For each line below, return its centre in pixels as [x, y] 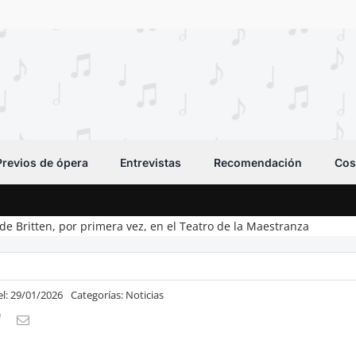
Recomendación [258, 162]
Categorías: [99, 295]
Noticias [145, 295]
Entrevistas [151, 162]
